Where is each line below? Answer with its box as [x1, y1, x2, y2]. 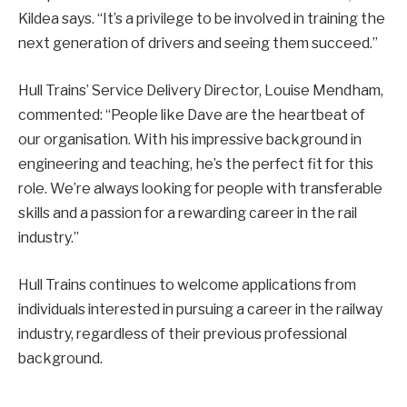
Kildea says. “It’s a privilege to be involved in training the [18, 10, 385, 28]
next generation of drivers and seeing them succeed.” [18, 35, 378, 53]
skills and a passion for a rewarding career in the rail [18, 204, 357, 223]
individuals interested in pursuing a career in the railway [18, 300, 382, 318]
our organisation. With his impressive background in [18, 131, 362, 149]
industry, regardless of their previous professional [18, 324, 347, 342]
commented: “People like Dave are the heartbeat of [18, 106, 365, 124]
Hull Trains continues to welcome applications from [18, 275, 356, 293]
